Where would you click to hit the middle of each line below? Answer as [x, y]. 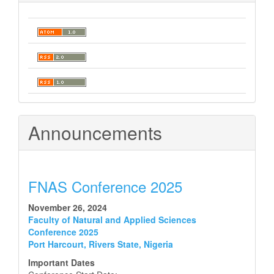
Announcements [95, 132]
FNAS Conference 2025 [105, 186]
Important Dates [61, 262]
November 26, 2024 [68, 207]
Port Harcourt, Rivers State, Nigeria [101, 244]
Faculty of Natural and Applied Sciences [112, 220]
